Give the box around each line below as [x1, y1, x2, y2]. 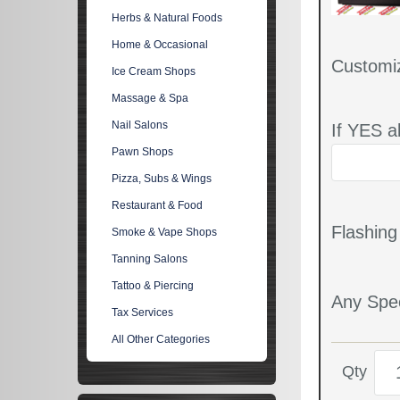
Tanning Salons [112, 253, 188, 265]
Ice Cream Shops [112, 65, 196, 78]
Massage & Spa [112, 92, 189, 104]
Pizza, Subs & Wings [112, 172, 212, 185]
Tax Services [112, 306, 174, 319]
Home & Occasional [112, 38, 209, 51]
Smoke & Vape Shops [112, 226, 218, 238]
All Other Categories [112, 333, 211, 346]
